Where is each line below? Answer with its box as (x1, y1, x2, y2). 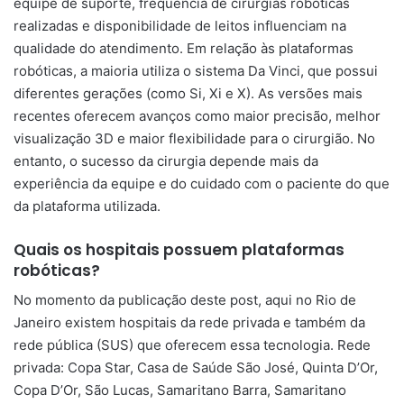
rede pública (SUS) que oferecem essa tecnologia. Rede (14, 336, 371, 353)
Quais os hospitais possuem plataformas (14, 238, 344, 261)
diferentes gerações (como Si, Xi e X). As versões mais (14, 84, 363, 102)
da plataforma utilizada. (14, 197, 161, 215)
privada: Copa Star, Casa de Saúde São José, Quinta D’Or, (14, 359, 378, 376)
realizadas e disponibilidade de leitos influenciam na (14, 16, 346, 34)
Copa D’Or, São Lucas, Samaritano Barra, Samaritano (14, 381, 346, 399)
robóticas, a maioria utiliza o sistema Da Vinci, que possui (14, 61, 378, 79)
